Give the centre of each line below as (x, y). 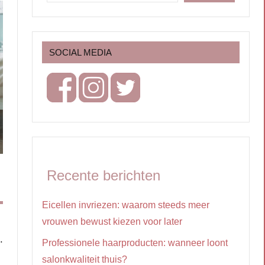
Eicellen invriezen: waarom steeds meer (126, 205)
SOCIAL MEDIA (80, 52)
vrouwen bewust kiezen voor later (112, 221)
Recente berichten (104, 175)
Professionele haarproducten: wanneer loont (135, 243)
